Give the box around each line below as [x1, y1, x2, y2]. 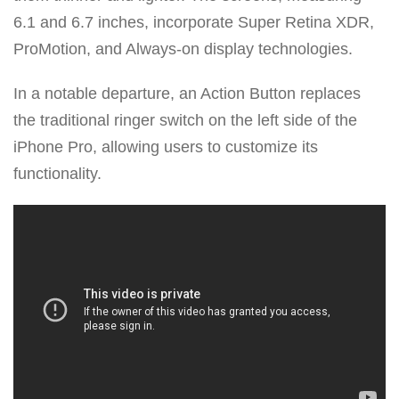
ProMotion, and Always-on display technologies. [13, 39, 353, 58]
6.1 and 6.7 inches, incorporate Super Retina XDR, [13, 12, 374, 31]
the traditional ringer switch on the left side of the [13, 110, 357, 129]
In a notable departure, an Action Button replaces [13, 84, 361, 102]
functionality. [13, 164, 102, 183]
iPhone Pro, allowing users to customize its [13, 137, 318, 156]
